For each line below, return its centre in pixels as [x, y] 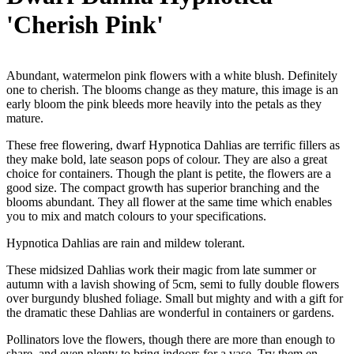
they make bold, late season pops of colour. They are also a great [167, 159]
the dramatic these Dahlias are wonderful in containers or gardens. [170, 312]
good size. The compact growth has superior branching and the [163, 187]
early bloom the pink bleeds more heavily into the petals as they [164, 104]
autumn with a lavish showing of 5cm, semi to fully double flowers [173, 284]
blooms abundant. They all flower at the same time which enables [169, 201]
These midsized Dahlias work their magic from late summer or [161, 269]
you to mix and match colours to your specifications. [136, 216]
